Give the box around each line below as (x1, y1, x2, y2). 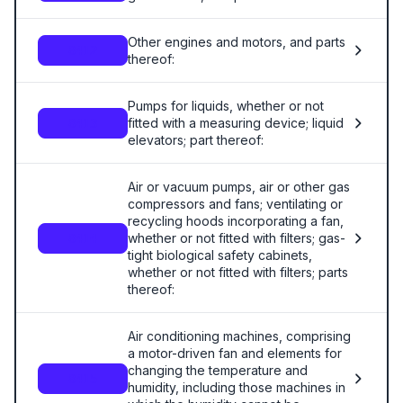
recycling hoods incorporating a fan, (128, 213, 344, 228)
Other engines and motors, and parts (128, 34, 345, 49)
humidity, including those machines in (128, 380, 345, 395)
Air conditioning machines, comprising (128, 328, 351, 344)
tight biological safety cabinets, (128, 247, 312, 263)
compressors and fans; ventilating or (128, 196, 343, 211)
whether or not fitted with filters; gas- (128, 230, 345, 246)
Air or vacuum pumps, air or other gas (128, 179, 350, 194)
